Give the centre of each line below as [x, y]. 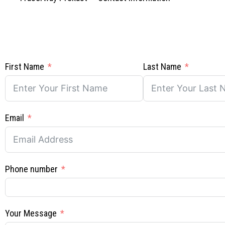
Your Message [31, 213]
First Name [25, 67]
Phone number [31, 169]
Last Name [162, 67]
